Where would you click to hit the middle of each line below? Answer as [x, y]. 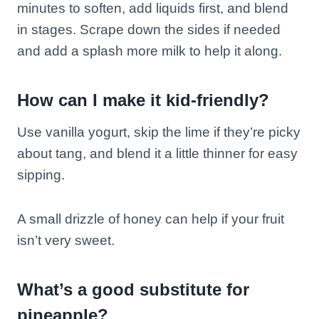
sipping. [41, 174]
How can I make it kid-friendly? [143, 100]
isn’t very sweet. [66, 240]
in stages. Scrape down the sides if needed [149, 29]
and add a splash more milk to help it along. [150, 51]
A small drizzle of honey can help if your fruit [151, 219]
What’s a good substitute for [133, 289]
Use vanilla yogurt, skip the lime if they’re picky [159, 132]
